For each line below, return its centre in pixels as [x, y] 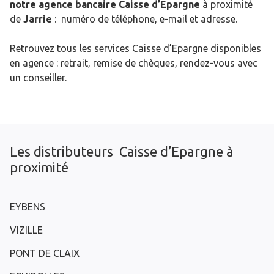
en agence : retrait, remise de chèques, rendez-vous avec [134, 63]
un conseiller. [38, 78]
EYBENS [28, 207]
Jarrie [38, 19]
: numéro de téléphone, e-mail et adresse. [145, 19]
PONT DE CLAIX [45, 254]
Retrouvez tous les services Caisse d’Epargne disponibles [135, 49]
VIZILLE [26, 230]
